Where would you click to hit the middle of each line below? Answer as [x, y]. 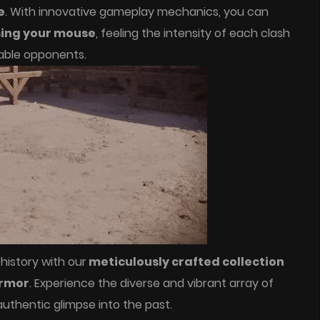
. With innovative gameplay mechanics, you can [137, 11]
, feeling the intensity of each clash [193, 33]
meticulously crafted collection [185, 261]
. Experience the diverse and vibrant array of [151, 283]
